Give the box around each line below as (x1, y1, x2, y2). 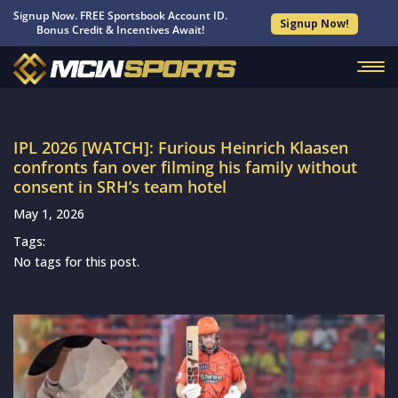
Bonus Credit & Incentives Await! (36, 22, 205, 37)
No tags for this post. (13, 253, 139, 270)
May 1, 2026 (13, 205, 84, 222)
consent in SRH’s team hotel (13, 176, 227, 197)
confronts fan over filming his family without (13, 156, 357, 178)
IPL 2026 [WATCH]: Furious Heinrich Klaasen (13, 137, 348, 158)
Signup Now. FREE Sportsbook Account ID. (13, 8, 228, 23)
